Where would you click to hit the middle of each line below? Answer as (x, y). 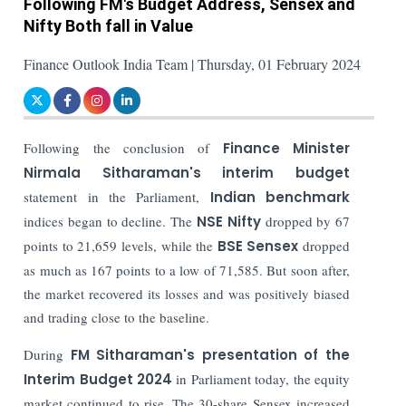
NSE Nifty (228, 221)
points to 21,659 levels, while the (121, 245)
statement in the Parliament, (117, 196)
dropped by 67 (305, 221)
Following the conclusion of (123, 147)
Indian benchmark (280, 197)
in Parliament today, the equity (261, 378)
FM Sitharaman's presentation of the (210, 354)
